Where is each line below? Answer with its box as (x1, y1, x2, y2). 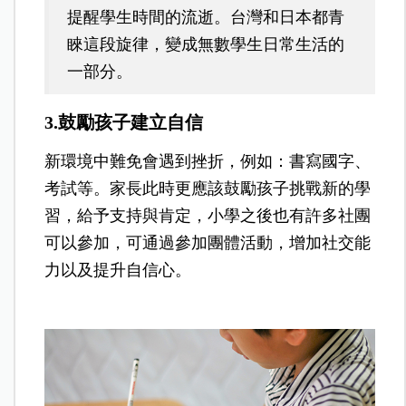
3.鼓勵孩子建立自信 (44, 111, 204, 132)
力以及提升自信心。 (44, 260, 192, 279)
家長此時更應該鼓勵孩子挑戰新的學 (110, 179, 372, 198)
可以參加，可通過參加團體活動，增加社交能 (44, 233, 372, 252)
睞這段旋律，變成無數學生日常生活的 (67, 34, 345, 53)
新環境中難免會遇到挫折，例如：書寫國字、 (44, 151, 372, 170)
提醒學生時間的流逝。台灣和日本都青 (67, 7, 345, 26)
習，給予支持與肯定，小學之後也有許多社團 (44, 206, 372, 225)
